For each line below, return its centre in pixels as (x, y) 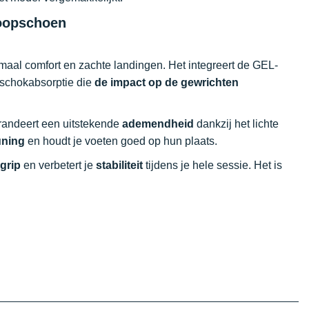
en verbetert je (58, 165)
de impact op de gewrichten (167, 82)
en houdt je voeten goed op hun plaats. (121, 141)
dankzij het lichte (236, 124)
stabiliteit (119, 165)
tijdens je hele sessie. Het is (212, 165)
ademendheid (158, 124)
